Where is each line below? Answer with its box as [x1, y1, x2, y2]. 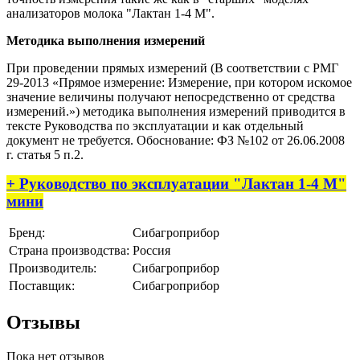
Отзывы [6, 311, 80, 333]
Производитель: [9, 260, 96, 275]
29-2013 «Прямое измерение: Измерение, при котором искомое [6, 75, 352, 89]
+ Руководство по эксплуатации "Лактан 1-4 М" [6, 174, 346, 192]
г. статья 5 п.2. [6, 147, 84, 162]
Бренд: [9, 225, 45, 239]
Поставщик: [9, 278, 75, 292]
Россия [133, 243, 170, 257]
